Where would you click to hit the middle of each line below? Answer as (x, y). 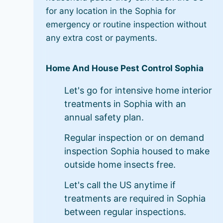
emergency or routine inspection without (126, 24)
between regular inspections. (125, 212)
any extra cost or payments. (102, 38)
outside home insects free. (120, 164)
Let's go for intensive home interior (138, 90)
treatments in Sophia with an (125, 104)
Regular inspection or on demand (134, 137)
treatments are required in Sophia (135, 198)
